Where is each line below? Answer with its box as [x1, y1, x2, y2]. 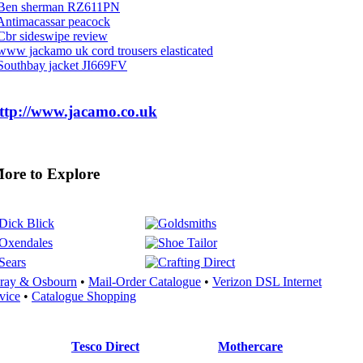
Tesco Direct [71, 340, 139, 353]
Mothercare [218, 340, 283, 353]
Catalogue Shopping [32, 288, 136, 303]
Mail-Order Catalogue [88, 274, 201, 288]
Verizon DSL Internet [212, 274, 322, 288]
